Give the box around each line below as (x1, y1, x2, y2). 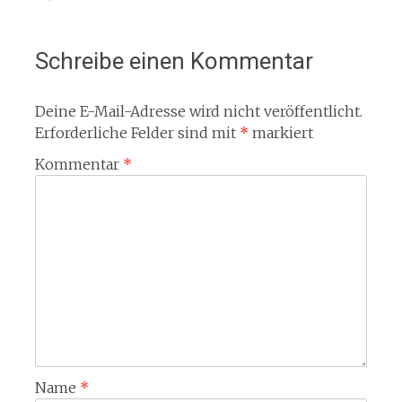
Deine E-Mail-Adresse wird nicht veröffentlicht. (34, 102, 363, 120)
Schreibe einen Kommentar (34, 48, 313, 74)
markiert (248, 124, 313, 142)
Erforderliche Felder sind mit (34, 124, 240, 142)
